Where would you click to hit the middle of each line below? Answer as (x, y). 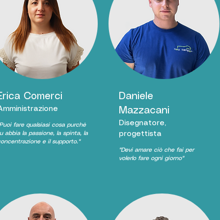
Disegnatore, (142, 123)
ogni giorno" (166, 158)
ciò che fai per (173, 150)
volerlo (128, 158)
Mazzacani (144, 111)
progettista (141, 134)
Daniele (136, 96)
